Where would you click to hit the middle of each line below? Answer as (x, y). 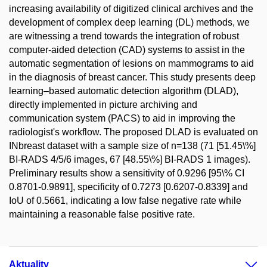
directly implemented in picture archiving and (103, 104)
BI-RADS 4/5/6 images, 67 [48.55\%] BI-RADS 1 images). (130, 159)
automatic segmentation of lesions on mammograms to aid (131, 63)
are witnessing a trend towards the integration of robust (124, 36)
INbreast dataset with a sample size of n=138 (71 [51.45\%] (132, 145)
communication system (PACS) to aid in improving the (122, 118)
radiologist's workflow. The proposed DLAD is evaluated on (133, 132)
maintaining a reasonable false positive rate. (102, 214)
